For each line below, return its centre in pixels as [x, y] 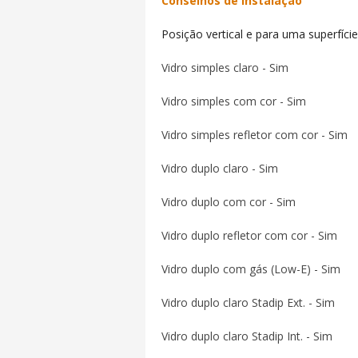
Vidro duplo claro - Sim [220, 168]
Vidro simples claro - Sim [225, 68]
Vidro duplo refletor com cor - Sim [249, 235]
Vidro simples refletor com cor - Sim [255, 135]
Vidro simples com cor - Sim [234, 101]
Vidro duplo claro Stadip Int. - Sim [247, 336]
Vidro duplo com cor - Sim [229, 202]
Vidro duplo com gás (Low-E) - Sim [251, 269]
